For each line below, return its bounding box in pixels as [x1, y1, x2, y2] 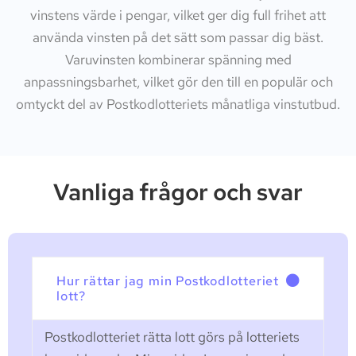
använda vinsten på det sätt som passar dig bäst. [33, 28, 323, 46]
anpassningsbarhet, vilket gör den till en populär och [23, 72, 333, 91]
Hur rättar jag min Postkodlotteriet [56, 273, 280, 290]
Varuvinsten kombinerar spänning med [64, 50, 292, 68]
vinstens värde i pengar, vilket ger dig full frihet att [30, 6, 326, 24]
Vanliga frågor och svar [53, 176, 303, 208]
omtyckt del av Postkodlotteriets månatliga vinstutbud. [16, 95, 340, 113]
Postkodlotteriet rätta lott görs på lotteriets [44, 328, 300, 346]
